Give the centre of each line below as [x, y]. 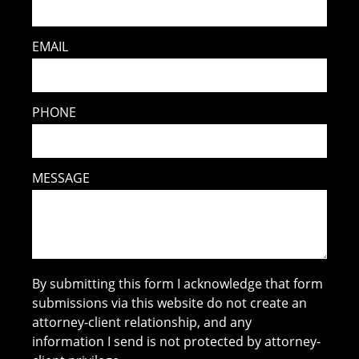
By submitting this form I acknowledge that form [178, 284]
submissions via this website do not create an [170, 303]
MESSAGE [61, 178]
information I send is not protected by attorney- [177, 342]
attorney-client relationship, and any [142, 323]
